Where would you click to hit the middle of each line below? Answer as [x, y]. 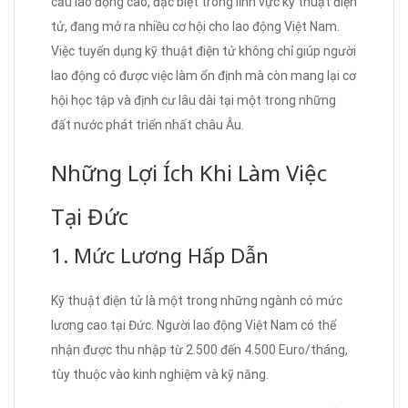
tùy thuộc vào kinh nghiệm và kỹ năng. [160, 374]
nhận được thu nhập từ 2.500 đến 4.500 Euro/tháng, [199, 349]
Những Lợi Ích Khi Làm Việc [189, 172]
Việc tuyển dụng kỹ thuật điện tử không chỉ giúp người [204, 51]
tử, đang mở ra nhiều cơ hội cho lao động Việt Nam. [195, 26]
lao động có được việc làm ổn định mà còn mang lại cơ [204, 75]
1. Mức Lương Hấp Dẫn [160, 255]
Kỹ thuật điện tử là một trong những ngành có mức [197, 300]
